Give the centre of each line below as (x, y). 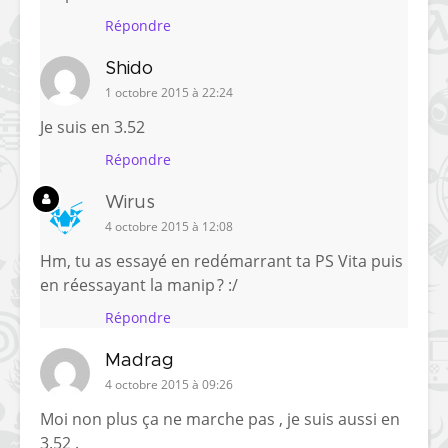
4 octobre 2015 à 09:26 (169, 385)
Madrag (139, 361)
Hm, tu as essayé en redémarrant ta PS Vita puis (221, 261)
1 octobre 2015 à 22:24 (169, 93)
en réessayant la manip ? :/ (139, 285)
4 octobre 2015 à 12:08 (169, 227)
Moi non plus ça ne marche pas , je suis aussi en (220, 419)
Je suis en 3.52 (92, 127)
